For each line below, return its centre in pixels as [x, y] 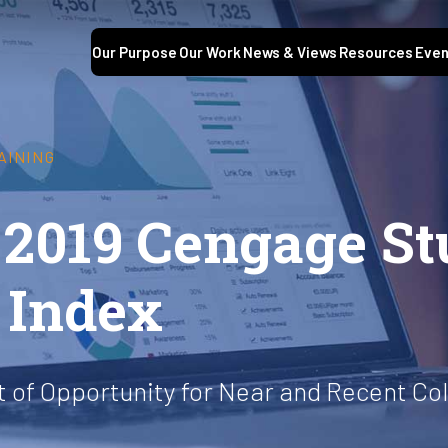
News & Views [290, 52]
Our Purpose [134, 52]
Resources [376, 52]
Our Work [210, 52]
